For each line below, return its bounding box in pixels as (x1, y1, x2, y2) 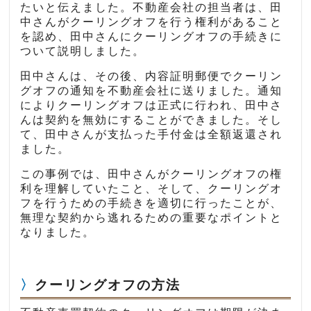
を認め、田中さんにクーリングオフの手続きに (20, 31, 283, 43)
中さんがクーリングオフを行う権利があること (20, 16, 283, 28)
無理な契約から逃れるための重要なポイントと (20, 212, 283, 224)
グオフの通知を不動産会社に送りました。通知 (20, 85, 283, 97)
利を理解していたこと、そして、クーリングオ (20, 183, 283, 195)
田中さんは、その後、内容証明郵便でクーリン (20, 70, 283, 83)
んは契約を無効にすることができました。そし (20, 114, 283, 126)
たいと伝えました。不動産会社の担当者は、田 (20, 1, 283, 14)
